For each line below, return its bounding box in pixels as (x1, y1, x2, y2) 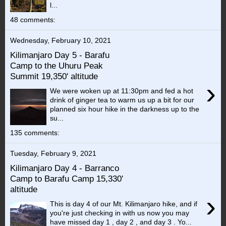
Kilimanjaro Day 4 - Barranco (10, 163, 119, 173)
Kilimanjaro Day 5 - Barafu (10, 50, 109, 60)
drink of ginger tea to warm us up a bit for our (50, 95, 195, 104)
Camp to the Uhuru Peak (10, 61, 103, 71)
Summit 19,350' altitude (10, 71, 98, 81)
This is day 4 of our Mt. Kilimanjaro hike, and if (50, 199, 198, 208)
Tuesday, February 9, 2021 (10, 149, 96, 158)
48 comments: (10, 16, 55, 24)
